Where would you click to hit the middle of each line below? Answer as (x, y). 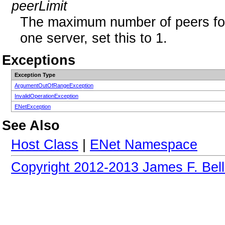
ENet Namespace (144, 144)
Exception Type (35, 75)
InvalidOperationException (46, 96)
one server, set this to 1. (93, 38)
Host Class (45, 144)
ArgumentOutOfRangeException (54, 85)
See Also (31, 126)
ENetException (33, 106)
